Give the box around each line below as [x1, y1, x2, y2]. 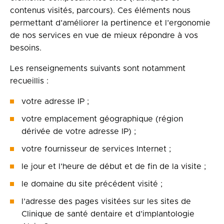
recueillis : [10, 77, 48, 85]
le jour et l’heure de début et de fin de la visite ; [21, 162, 206, 170]
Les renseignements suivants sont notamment [10, 64, 185, 72]
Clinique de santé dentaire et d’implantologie [21, 210, 194, 218]
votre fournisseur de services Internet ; [21, 145, 171, 153]
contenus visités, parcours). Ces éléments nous [10, 6, 190, 14]
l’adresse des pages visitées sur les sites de [21, 197, 191, 205]
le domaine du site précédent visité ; [21, 180, 162, 188]
